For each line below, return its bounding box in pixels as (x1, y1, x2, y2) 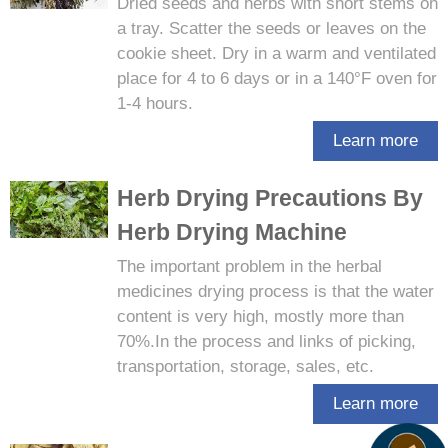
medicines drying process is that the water (116, 282, 434, 301)
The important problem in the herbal (116, 257, 382, 276)
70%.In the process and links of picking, (116, 332, 416, 351)
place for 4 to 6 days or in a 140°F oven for (116, 69, 437, 88)
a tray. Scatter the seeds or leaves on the (116, 19, 426, 38)
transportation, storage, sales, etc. (116, 357, 374, 376)
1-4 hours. (116, 94, 193, 113)
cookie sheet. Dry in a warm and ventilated (116, 44, 436, 63)
